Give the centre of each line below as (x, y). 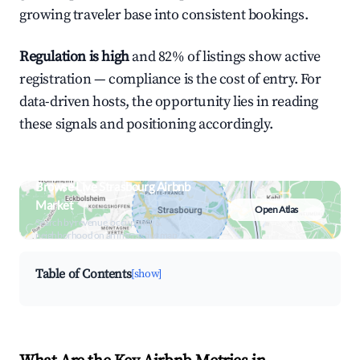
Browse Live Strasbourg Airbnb (113, 186)
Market (55, 205)
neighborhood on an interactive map (106, 235)
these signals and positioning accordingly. (146, 124)
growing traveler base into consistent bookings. (164, 15)
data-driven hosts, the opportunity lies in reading (169, 102)
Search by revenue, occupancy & (98, 222)
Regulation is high (74, 57)
